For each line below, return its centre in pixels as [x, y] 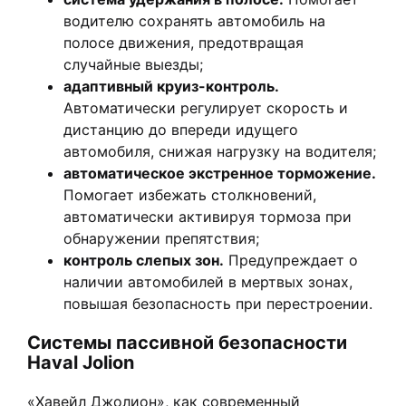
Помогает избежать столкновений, [190, 195]
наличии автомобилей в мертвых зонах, [208, 282]
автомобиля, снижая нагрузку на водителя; [220, 152]
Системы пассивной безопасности [187, 343]
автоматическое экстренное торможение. [220, 174]
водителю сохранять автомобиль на [194, 21]
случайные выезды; [133, 65]
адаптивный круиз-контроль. [171, 87]
